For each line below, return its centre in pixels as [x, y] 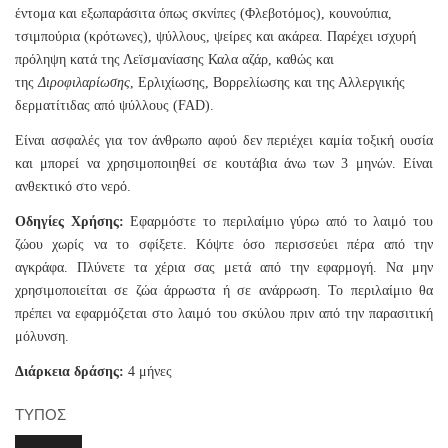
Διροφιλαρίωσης [84, 83]
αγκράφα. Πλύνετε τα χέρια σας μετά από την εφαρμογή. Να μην [224, 268]
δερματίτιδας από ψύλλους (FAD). [114, 106]
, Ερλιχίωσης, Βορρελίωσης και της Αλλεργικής [267, 83]
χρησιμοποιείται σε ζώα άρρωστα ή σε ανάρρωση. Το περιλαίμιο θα [224, 291]
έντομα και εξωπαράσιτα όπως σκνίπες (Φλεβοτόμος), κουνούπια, [203, 14]
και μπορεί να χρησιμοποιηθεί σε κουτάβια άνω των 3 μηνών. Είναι [224, 164]
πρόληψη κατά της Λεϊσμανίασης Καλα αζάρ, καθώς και [174, 60]
